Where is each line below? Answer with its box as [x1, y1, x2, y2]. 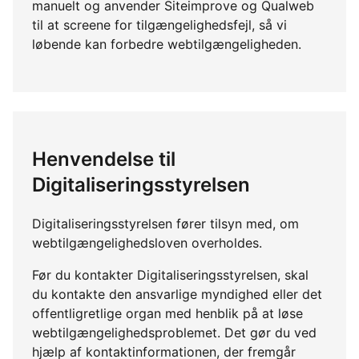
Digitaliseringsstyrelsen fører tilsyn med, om [32, 216, 299, 232]
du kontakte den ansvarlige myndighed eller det [32, 286, 322, 303]
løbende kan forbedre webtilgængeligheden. [32, 36, 301, 53]
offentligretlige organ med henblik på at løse [32, 305, 303, 322]
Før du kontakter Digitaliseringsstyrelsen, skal [32, 267, 309, 284]
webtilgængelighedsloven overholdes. [32, 235, 262, 252]
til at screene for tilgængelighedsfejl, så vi [32, 17, 287, 34]
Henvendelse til [32, 147, 175, 171]
